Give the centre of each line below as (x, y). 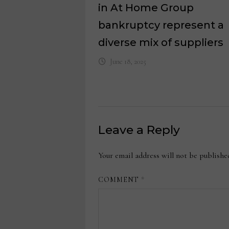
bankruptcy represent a (161, 25)
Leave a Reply (139, 130)
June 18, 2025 (128, 61)
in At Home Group (146, 7)
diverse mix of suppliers (161, 42)
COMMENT (120, 179)
